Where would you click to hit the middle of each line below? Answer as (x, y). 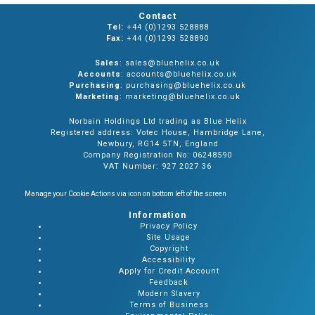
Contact (157, 15)
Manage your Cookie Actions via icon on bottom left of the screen (126, 193)
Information (157, 214)
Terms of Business (169, 304)
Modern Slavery (169, 293)
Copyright (169, 248)
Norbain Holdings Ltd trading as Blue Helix (157, 121)
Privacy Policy (169, 226)
